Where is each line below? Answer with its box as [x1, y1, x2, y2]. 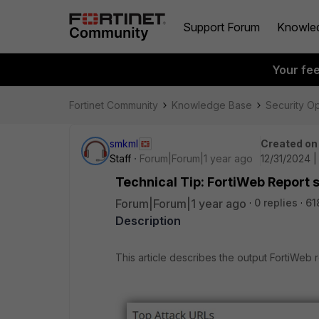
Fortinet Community [69, 99, 158, 111]
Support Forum [183, 19, 260, 34]
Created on [261, 137, 318, 150]
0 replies [254, 197, 298, 209]
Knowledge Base [172, 99, 252, 111]
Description [115, 214, 181, 228]
